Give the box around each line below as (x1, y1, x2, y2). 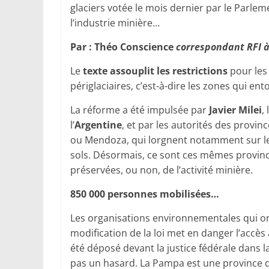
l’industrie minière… (70, 16, 160, 30)
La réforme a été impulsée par (70, 103, 209, 117)
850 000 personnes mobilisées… (70, 187, 219, 201)
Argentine (74, 118, 122, 132)
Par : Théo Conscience (70, 40, 176, 54)
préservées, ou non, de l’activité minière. (70, 163, 253, 177)
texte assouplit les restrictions (83, 64, 228, 78)
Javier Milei (209, 103, 262, 117)
